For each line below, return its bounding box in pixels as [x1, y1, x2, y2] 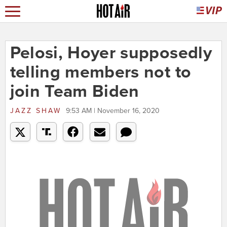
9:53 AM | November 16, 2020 [65, 106, 160, 116]
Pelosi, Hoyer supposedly [10, 43, 212, 64]
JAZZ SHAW [10, 106, 61, 116]
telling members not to [10, 62, 192, 83]
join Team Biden [10, 81, 139, 102]
